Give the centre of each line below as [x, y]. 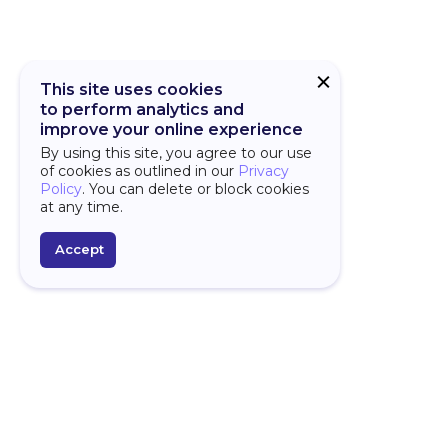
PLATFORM [175, 380]
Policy [61, 189]
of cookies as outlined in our [139, 171]
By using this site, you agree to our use [176, 153]
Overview [154, 428]
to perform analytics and [142, 109]
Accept [79, 249]
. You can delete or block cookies [195, 189]
